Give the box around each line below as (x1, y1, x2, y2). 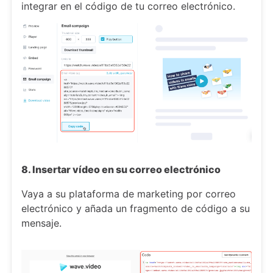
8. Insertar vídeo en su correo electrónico (21, 163, 221, 175)
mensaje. (21, 216, 62, 229)
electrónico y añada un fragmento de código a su (21, 202, 250, 214)
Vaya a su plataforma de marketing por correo (21, 187, 236, 200)
